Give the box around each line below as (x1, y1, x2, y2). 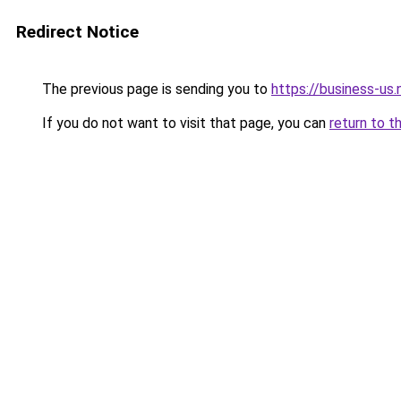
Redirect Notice (16, 21, 139, 42)
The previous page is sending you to (38, 81, 271, 98)
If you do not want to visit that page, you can (38, 115, 329, 132)
